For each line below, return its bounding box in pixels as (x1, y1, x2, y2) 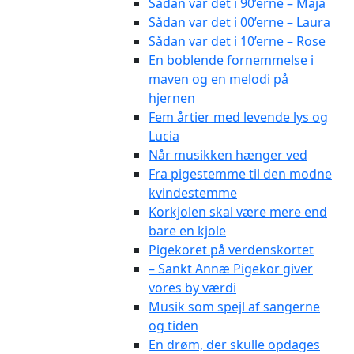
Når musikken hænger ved (149, 145, 307, 164)
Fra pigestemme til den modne (149, 164, 332, 183)
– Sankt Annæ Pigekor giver (149, 259, 313, 277)
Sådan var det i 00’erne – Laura (149, 13, 330, 31)
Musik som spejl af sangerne (149, 297, 320, 315)
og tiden (149, 316, 198, 334)
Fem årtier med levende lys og (149, 107, 328, 126)
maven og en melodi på (149, 70, 288, 88)
